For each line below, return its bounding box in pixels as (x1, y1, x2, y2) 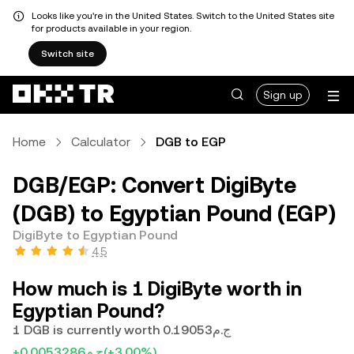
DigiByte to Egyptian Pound (13, 228, 178, 243)
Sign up (263, 88, 303, 101)
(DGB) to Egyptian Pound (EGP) (13, 201, 336, 226)
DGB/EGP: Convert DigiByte (13, 172, 296, 198)
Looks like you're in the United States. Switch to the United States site (32, 10, 334, 21)
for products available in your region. (32, 23, 191, 34)
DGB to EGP (156, 134, 226, 149)
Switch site (41, 48, 94, 59)
